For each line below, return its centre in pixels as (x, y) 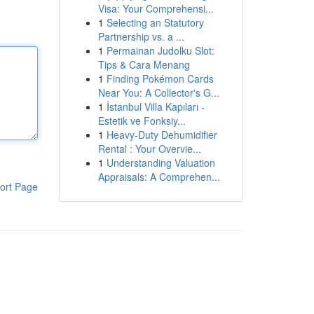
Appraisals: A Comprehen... (159, 177)
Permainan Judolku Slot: (160, 50)
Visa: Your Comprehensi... (156, 8)
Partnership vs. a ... (141, 36)
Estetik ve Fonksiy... (142, 121)
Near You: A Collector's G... (158, 93)
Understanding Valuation (161, 163)
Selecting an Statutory (155, 22)
